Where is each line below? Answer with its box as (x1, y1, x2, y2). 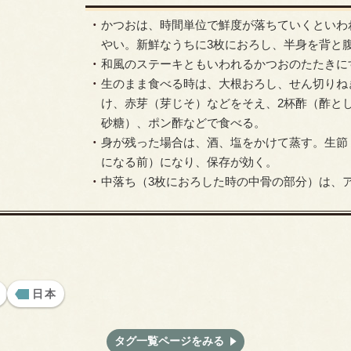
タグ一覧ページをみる (114, 335, 224, 348)
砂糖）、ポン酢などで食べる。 (101, 116, 266, 130)
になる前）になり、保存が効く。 (101, 155, 277, 169)
